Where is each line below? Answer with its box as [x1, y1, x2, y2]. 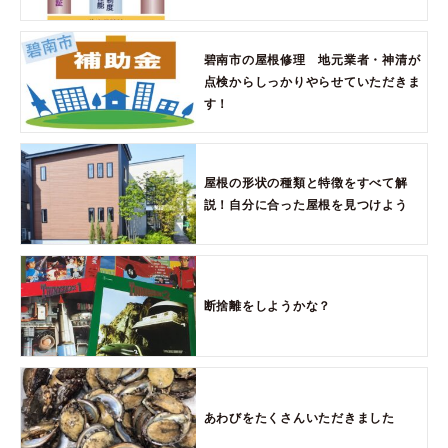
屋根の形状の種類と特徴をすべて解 [203, 175, 408, 190]
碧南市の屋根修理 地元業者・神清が [203, 52, 421, 67]
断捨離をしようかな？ [203, 298, 332, 313]
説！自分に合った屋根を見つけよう [203, 197, 408, 212]
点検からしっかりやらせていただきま [203, 74, 421, 89]
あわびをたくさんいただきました [203, 410, 395, 425]
